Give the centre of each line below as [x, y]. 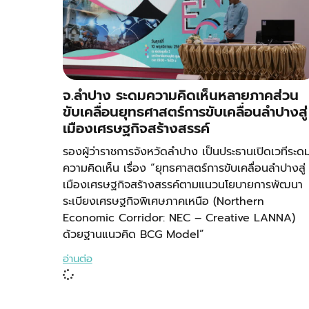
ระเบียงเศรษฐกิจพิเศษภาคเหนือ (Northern [163, 202]
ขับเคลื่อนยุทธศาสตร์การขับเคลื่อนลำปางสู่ [185, 112]
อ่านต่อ [77, 259]
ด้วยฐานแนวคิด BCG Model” [133, 235]
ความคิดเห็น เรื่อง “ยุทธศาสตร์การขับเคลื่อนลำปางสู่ [184, 169]
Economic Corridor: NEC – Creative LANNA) [179, 218]
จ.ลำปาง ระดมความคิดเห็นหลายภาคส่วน [180, 96]
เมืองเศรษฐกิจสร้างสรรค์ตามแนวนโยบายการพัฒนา [182, 185]
